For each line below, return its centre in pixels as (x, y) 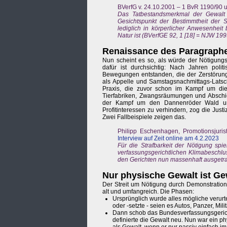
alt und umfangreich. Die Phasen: (148, 192)
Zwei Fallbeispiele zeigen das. (144, 117)
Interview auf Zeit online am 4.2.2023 (168, 139)
